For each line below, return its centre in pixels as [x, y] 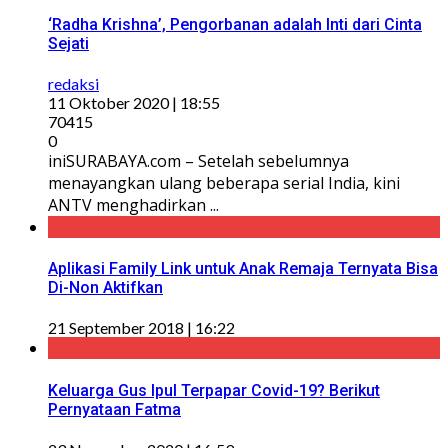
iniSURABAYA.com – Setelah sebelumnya [198, 160]
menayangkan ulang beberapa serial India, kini [224, 182]
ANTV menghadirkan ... [133, 204]
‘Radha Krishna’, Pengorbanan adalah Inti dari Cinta [235, 24]
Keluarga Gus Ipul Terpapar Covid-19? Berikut [214, 390]
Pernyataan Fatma [114, 409]
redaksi [73, 83]
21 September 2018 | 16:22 [141, 328]
